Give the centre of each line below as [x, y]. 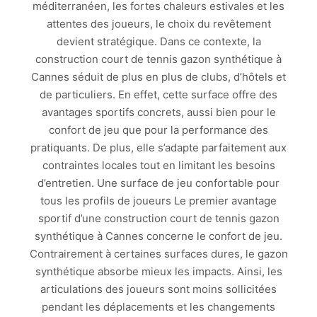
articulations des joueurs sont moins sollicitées [158, 289]
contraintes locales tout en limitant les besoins [158, 166]
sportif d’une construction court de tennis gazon [158, 219]
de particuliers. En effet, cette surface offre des [158, 95]
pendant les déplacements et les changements [158, 307]
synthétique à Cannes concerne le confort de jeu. [158, 236]
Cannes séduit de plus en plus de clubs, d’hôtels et [158, 77]
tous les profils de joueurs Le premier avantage [158, 201]
